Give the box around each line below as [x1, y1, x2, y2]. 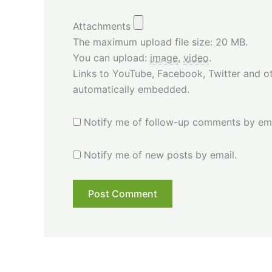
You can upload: [73, 51, 150, 64]
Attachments [73, 19, 134, 32]
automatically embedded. [73, 83, 189, 95]
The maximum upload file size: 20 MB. [73, 35, 248, 48]
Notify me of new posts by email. [84, 148, 237, 161]
